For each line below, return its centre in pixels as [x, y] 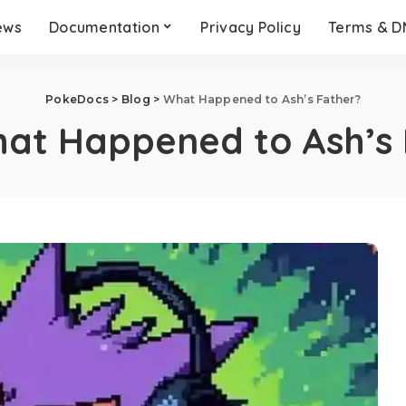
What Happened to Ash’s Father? [261, 99]
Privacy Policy [251, 27]
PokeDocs [77, 99]
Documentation [104, 27]
